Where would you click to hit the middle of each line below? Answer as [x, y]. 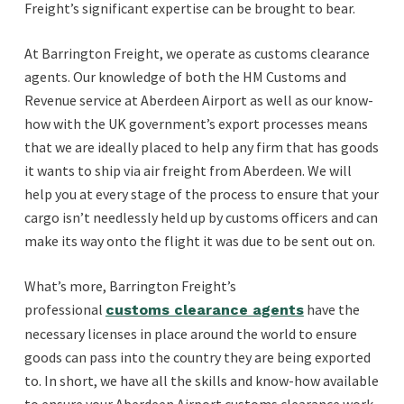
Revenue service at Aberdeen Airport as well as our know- [198, 100]
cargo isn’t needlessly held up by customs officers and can [201, 217]
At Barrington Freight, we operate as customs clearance [197, 53]
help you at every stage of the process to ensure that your [201, 194]
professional [64, 309]
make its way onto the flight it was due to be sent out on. [199, 241]
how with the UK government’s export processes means [196, 124]
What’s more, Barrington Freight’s [130, 286]
